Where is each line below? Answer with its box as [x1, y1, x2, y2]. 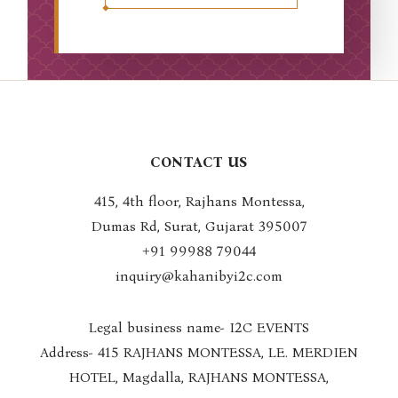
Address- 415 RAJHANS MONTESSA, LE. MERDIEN [40, 344, 358, 361]
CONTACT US [150, 154, 248, 171]
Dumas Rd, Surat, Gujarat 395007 [91, 218, 307, 235]
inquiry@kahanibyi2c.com [115, 267, 283, 284]
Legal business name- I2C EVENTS [89, 319, 309, 336]
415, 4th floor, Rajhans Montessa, [93, 193, 305, 210]
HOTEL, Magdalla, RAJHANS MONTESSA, [69, 369, 329, 386]
